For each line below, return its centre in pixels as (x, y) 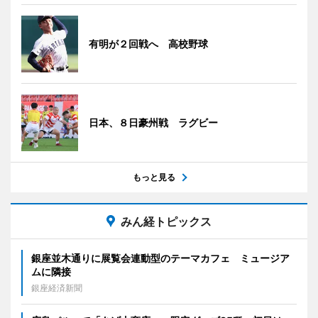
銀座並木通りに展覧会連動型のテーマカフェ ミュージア (160, 258)
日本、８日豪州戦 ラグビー (153, 122)
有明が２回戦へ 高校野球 (148, 43)
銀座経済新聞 (57, 287)
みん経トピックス (166, 221)
